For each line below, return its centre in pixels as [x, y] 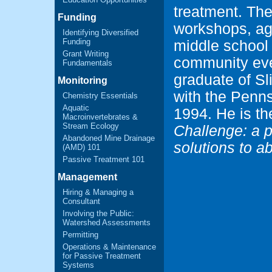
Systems [78, 265]
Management [87, 177]
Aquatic [76, 108]
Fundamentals [87, 63]
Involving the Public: [98, 213]
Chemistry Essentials [100, 96]
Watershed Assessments [107, 223]
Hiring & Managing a [98, 192]
